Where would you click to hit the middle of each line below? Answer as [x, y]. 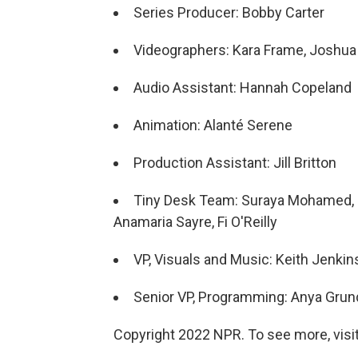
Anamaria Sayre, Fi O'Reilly [195, 221]
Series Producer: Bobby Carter [229, 12]
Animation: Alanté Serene [213, 125]
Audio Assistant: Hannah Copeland [243, 87]
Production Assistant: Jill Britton [235, 162]
